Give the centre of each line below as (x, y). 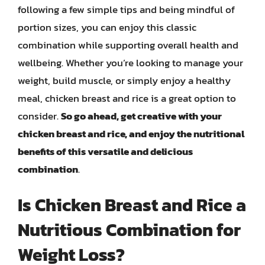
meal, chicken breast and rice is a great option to (127, 98)
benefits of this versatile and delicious (105, 151)
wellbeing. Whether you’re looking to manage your (130, 62)
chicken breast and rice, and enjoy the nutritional (131, 133)
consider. (39, 116)
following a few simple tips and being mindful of (126, 9)
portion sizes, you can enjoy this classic (107, 27)
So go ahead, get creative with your (141, 116)
